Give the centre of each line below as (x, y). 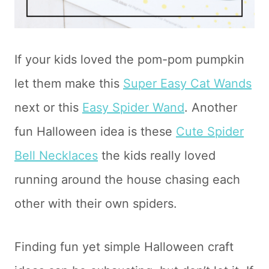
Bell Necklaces (56, 156)
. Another (211, 107)
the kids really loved (157, 156)
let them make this (69, 83)
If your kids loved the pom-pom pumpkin (129, 59)
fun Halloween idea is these (95, 131)
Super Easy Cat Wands (187, 83)
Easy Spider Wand (133, 107)
